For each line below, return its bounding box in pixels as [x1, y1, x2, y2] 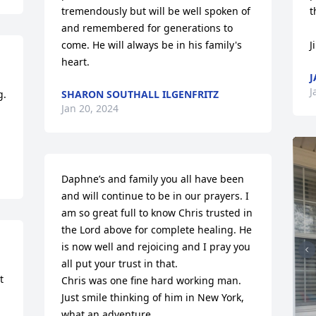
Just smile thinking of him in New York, [61, 290, 245, 304]
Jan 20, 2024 [61, 101, 119, 115]
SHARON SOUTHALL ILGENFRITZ [61, 87, 219, 101]
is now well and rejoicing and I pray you [61, 239, 251, 253]
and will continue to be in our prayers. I [61, 188, 250, 202]
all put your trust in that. [61, 256, 181, 270]
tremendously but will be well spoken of [61, 4, 251, 18]
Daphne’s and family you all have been [61, 171, 245, 186]
